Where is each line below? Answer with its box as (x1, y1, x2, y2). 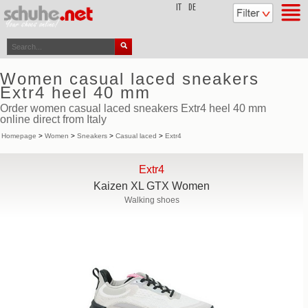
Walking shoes (124, 195, 179, 205)
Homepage (1, 132, 36, 140)
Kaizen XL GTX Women (93, 180, 210, 192)
